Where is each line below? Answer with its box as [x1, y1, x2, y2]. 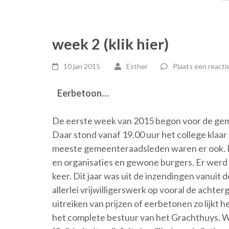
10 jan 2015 [63, 62, 101, 71]
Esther [126, 62, 148, 71]
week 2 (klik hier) [52, 35, 169, 53]
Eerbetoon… [57, 87, 109, 99]
